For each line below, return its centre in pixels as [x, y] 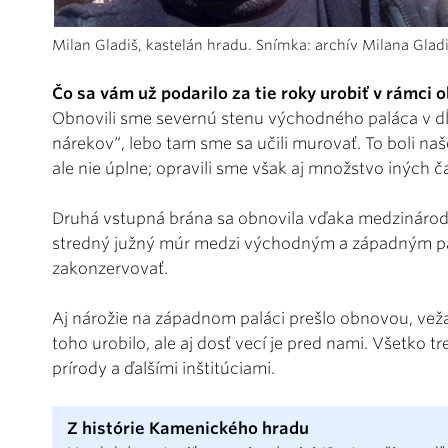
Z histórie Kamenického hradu [190, 428]
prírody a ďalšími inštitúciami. [163, 368]
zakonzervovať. [110, 268]
